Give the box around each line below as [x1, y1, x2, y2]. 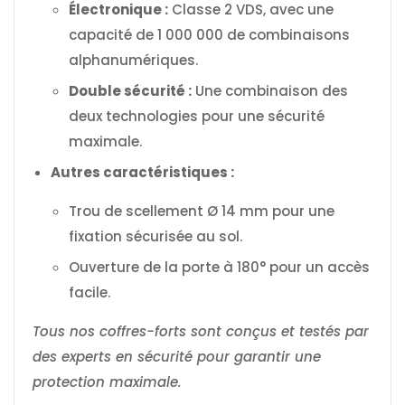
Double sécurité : [69, 80, 192, 100]
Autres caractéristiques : [51, 162, 234, 182]
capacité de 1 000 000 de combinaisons [69, 24, 350, 44]
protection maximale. [33, 372, 182, 391]
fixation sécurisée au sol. [69, 226, 242, 246]
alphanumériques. [69, 50, 198, 70]
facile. [69, 282, 110, 302]
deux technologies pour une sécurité [69, 106, 325, 126]
